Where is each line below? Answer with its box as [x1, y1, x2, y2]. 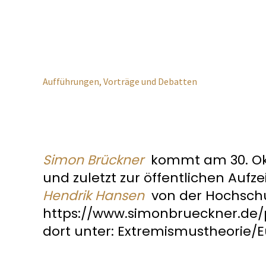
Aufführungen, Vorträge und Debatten [43, 77, 197, 88]
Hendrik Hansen [43, 186, 144, 205]
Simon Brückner [43, 151, 144, 169]
